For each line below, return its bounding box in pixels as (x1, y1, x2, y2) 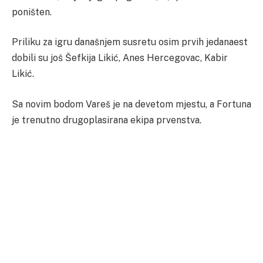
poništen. (12, 6, 52, 18)
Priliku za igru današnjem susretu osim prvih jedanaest (12, 36, 248, 48)
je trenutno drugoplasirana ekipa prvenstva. (12, 114, 201, 126)
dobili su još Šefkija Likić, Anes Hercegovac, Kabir (12, 52, 228, 64)
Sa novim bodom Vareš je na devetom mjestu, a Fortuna (12, 98, 251, 110)
